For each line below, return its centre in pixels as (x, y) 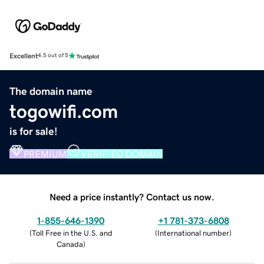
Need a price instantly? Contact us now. (132, 197)
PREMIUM (45, 154)
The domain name (51, 91)
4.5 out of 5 (53, 56)
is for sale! (34, 131)
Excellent (24, 56)
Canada (70, 244)
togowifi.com (64, 111)
